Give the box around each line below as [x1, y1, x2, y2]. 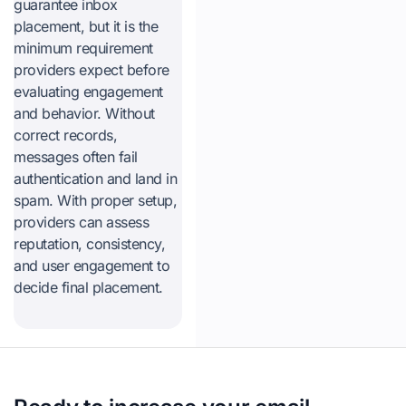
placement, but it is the [14, 17, 158, 35]
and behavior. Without [14, 104, 155, 122]
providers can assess [14, 213, 149, 231]
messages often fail [14, 148, 138, 166]
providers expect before [14, 61, 169, 79]
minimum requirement [14, 39, 153, 57]
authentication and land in [14, 169, 177, 188]
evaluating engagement [14, 82, 163, 101]
